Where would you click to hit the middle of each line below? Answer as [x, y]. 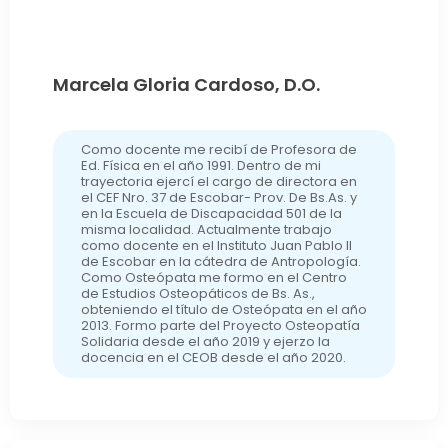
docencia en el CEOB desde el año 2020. [213, 357]
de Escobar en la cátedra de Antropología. [220, 261]
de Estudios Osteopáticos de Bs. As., [197, 293]
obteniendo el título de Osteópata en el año [223, 309]
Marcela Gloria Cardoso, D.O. [186, 84]
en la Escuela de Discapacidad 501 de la [211, 213]
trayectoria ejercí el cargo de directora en [218, 181]
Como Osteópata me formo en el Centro [213, 277]
